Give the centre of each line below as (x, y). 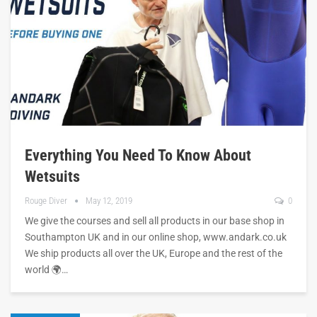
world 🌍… (46, 270)
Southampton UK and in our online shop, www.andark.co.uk (156, 237)
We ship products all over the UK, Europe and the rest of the (154, 254)
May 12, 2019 (109, 201)
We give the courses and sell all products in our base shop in (155, 221)
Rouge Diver (47, 201)
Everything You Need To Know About (138, 156)
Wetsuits (52, 177)
